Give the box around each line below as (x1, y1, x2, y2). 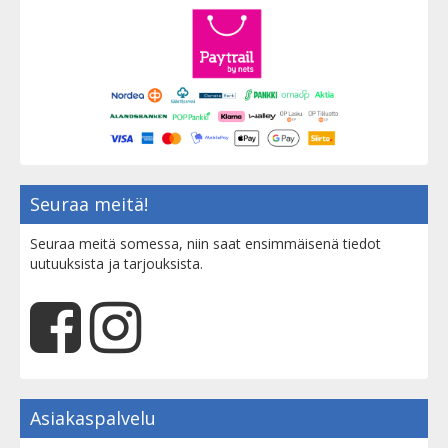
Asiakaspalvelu (30, 406, 156, 431)
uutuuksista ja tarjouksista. (30, 254, 203, 274)
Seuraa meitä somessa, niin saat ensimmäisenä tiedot (30, 234, 381, 254)
